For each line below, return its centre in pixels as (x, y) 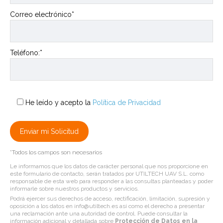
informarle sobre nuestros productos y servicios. (74, 189)
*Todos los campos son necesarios (56, 153)
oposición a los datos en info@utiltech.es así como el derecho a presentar (107, 206)
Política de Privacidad (127, 103)
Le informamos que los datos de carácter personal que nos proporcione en (109, 167)
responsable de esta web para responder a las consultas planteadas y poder (111, 181)
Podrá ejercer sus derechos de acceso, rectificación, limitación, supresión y (110, 199)
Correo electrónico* (42, 15)
